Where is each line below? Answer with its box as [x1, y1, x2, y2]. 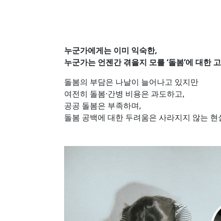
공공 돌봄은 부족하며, [64, 100, 141, 111]
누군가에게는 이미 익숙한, [64, 45, 157, 56]
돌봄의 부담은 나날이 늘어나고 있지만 [64, 76, 198, 87]
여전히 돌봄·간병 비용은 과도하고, [64, 88, 184, 99]
